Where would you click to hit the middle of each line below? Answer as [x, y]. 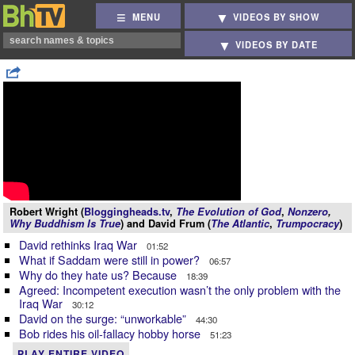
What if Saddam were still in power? [111, 260]
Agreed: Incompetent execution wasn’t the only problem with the [180, 290]
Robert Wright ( [47, 212]
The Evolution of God [229, 212]
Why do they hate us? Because [99, 275]
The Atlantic [240, 223]
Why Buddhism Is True [65, 223]
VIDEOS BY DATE [277, 45]
